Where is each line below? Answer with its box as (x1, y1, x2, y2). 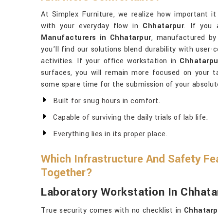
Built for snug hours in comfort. (53, 96, 160, 106)
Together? (41, 165, 92, 181)
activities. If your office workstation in (41, 56, 180, 66)
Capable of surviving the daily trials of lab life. (53, 112, 208, 123)
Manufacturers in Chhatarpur (41, 33, 151, 43)
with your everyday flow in (41, 21, 143, 31)
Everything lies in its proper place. (53, 129, 167, 139)
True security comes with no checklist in (41, 205, 184, 216)
